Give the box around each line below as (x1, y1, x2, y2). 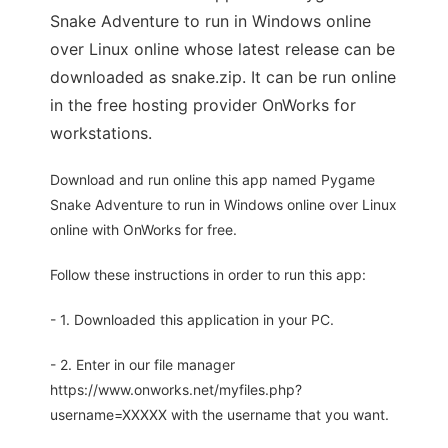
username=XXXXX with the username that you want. (50, 406, 389, 424)
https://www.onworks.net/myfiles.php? (50, 381, 302, 399)
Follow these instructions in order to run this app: (50, 266, 366, 284)
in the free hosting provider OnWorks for (50, 95, 356, 116)
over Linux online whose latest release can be (50, 39, 395, 60)
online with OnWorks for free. (50, 221, 237, 239)
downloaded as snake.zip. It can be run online (50, 67, 396, 88)
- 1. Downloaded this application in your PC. (50, 311, 334, 329)
